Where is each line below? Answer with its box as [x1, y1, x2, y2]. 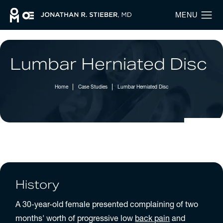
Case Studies [78, 83, 108, 90]
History [15, 177, 60, 193]
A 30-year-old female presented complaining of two [15, 199, 199, 209]
